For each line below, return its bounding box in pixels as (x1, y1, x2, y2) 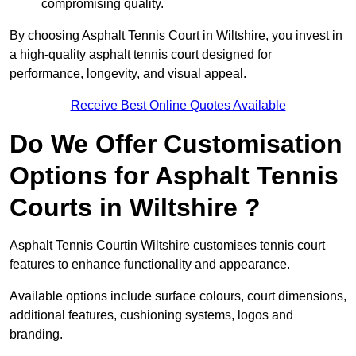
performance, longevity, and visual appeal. (10, 67, 246, 81)
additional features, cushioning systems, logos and (10, 308, 293, 323)
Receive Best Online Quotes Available (70, 99, 286, 113)
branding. (10, 327, 63, 342)
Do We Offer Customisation (10, 130, 342, 159)
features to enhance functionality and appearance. (10, 257, 290, 272)
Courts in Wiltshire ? (10, 193, 261, 222)
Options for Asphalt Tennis (10, 161, 339, 191)
